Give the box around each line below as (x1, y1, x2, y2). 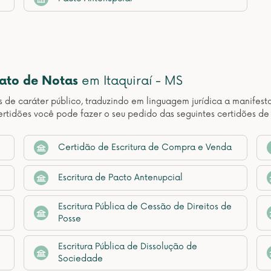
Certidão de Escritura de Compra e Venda (58, 142, 232, 152)
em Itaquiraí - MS (78, 74, 183, 88)
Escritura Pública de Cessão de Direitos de (58, 201, 232, 212)
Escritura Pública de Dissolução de (58, 241, 197, 252)
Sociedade (58, 253, 103, 264)
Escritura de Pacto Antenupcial (58, 172, 183, 183)
